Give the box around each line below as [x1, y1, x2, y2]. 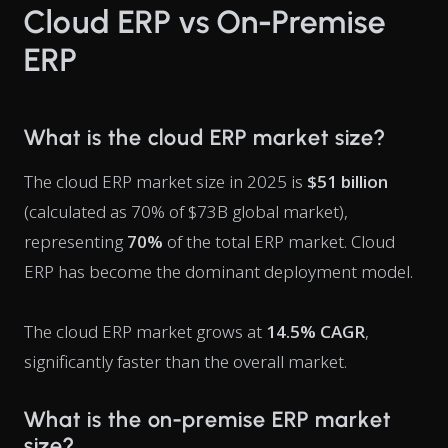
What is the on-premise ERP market [24, 406, 391, 433]
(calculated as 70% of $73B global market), [24, 200, 348, 223]
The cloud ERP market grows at [24, 320, 266, 343]
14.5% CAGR [266, 320, 365, 343]
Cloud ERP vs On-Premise [24, 3, 387, 41]
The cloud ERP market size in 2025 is [24, 170, 307, 193]
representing [24, 230, 127, 253]
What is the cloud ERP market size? [24, 124, 385, 151]
